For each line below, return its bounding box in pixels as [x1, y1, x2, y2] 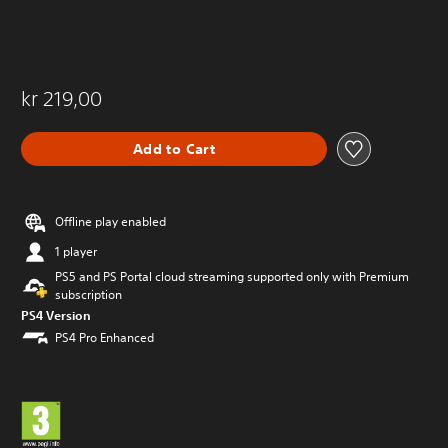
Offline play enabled [55, 213, 166, 230]
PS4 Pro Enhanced [55, 329, 154, 346]
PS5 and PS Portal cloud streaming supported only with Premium [55, 268, 409, 285]
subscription [55, 286, 122, 303]
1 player [55, 243, 97, 260]
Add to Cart [132, 139, 216, 158]
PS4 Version [21, 307, 91, 323]
